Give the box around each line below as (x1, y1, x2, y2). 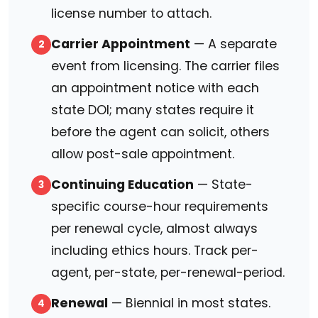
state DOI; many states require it (51, 102, 254, 119)
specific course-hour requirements (51, 198, 268, 216)
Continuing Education (51, 176, 194, 194)
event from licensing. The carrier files (51, 57, 280, 75)
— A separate (190, 35, 277, 53)
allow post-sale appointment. (51, 146, 234, 163)
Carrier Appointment (51, 35, 190, 53)
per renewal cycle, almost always (51, 220, 258, 238)
